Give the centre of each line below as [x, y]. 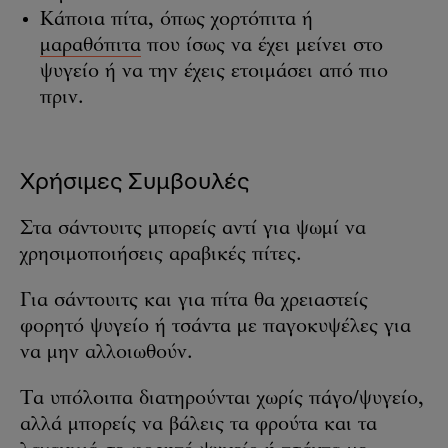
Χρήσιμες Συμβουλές [134, 180]
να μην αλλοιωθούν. [106, 353]
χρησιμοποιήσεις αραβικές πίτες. [161, 255]
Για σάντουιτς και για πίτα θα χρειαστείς [194, 301]
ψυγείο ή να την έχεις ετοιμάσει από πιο [214, 72]
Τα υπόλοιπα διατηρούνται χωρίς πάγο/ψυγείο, [222, 399]
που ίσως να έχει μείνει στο [262, 46]
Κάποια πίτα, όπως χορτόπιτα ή [176, 20]
